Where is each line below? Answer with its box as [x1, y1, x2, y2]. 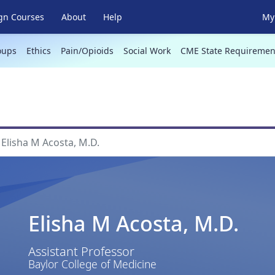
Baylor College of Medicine [28, 256, 157, 271]
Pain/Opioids [60, 45, 114, 56]
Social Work [123, 45, 171, 56]
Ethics [26, 45, 51, 56]
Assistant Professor [28, 242, 134, 260]
